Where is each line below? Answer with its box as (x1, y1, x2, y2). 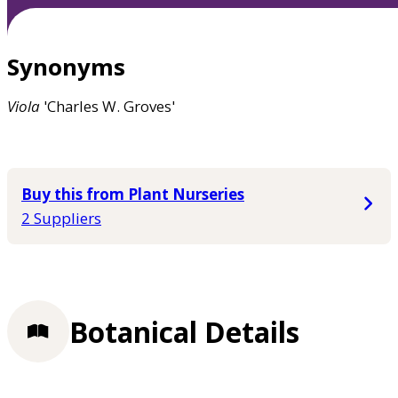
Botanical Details (69, 312, 299, 351)
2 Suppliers (21, 208, 101, 229)
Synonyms (7, 52, 125, 83)
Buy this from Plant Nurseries (21, 184, 244, 205)
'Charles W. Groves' (40, 96, 175, 117)
